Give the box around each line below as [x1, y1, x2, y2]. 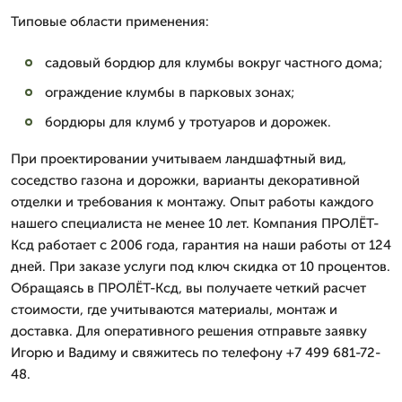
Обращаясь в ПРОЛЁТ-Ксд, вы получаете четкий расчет [11, 280, 366, 296]
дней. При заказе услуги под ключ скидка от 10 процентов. [11, 258, 390, 275]
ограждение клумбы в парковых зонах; [45, 84, 294, 100]
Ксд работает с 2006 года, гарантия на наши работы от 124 [11, 237, 391, 253]
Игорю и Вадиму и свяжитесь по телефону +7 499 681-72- [11, 345, 380, 361]
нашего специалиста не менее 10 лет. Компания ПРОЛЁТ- [11, 215, 379, 232]
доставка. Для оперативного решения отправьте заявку [11, 323, 367, 339]
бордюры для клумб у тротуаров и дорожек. [45, 114, 331, 130]
